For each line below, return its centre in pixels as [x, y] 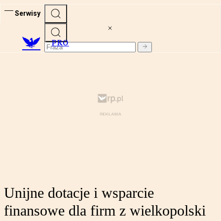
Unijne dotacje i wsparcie [79, 193]
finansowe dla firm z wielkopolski [105, 211]
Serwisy [28, 13]
